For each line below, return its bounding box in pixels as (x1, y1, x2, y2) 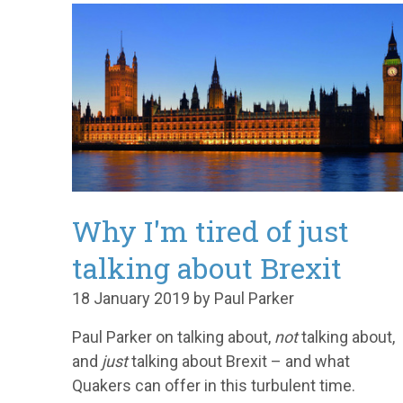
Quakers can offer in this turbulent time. (72, 375, 355, 395)
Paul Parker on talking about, (72, 327, 274, 346)
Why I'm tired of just (72, 210, 349, 250)
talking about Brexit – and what (128, 351, 350, 371)
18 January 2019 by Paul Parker (72, 288, 294, 308)
